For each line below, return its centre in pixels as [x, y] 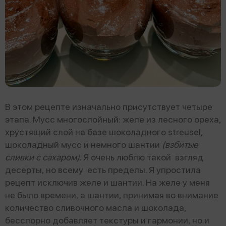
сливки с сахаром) [42, 157]
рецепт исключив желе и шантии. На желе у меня [107, 182]
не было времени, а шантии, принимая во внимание [112, 195]
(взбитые [180, 144]
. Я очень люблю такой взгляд [142, 157]
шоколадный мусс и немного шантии [83, 144]
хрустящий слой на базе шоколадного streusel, [104, 132]
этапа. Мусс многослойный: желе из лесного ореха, [113, 119]
